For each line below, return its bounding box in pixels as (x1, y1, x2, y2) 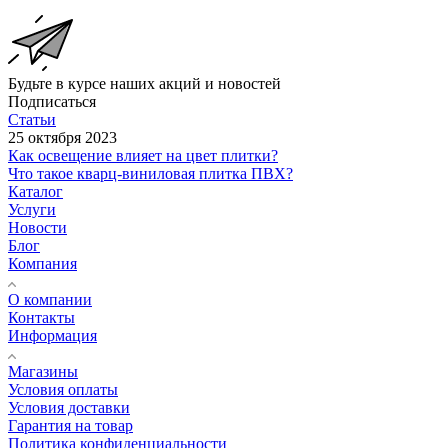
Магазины (8, 362, 78, 380)
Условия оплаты (8, 380, 118, 398)
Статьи (8, 110, 56, 128)
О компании (8, 290, 92, 308)
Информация (8, 326, 97, 344)
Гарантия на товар (8, 416, 133, 434)
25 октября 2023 (8, 128, 117, 146)
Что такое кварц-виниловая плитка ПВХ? (8, 164, 293, 182)
